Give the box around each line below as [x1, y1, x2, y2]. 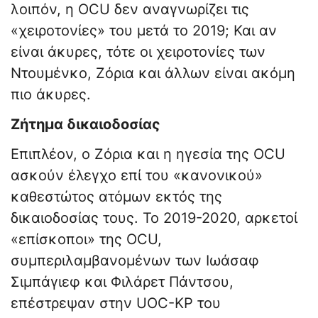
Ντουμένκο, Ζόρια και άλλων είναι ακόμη [11, 65, 295, 82]
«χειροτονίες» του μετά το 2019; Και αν [11, 22, 277, 40]
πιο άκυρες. [11, 86, 91, 104]
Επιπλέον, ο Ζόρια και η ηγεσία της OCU [11, 146, 285, 163]
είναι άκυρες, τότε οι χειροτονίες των [11, 43, 265, 61]
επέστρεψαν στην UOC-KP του [11, 295, 221, 312]
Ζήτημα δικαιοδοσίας [11, 116, 160, 133]
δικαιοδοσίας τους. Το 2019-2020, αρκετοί [11, 209, 297, 227]
